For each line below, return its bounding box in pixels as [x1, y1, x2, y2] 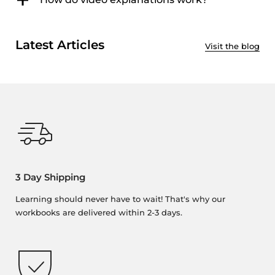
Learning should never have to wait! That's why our [15, 194, 225, 204]
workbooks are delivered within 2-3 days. [15, 207, 182, 218]
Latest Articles [15, 37, 104, 53]
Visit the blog [205, 41, 260, 52]
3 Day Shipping [15, 171, 85, 183]
